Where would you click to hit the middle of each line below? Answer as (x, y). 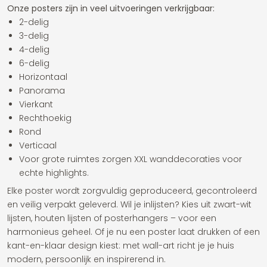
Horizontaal (43, 77)
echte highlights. (54, 173)
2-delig (34, 22)
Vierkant (36, 104)
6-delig (34, 63)
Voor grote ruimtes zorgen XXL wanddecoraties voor (131, 159)
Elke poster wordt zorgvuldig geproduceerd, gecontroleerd (132, 191)
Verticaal (38, 145)
